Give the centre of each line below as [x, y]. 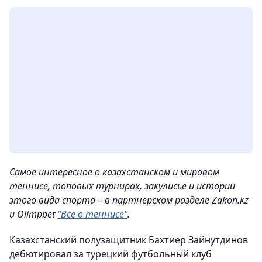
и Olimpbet [33, 214]
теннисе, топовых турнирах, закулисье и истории [122, 186]
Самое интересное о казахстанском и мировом [114, 172]
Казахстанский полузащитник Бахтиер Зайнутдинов [129, 240]
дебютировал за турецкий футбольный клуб [111, 254]
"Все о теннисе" [92, 214]
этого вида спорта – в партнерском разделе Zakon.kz [129, 200]
